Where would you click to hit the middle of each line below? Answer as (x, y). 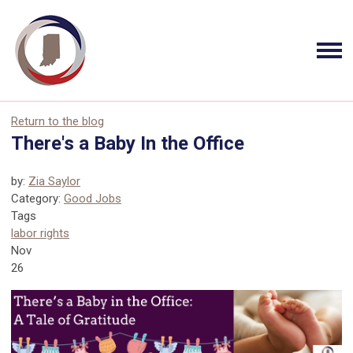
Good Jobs (93, 199)
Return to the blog (58, 121)
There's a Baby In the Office (128, 143)
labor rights (40, 233)
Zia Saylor (54, 181)
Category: (37, 199)
